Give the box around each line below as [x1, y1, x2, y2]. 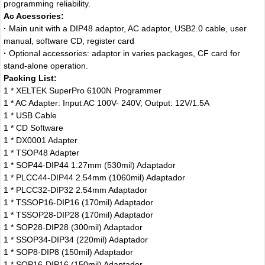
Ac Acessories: [3, 11, 66, 21]
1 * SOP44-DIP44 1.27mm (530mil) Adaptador [3, 160, 176, 170]
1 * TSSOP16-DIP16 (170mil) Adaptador [3, 198, 153, 208]
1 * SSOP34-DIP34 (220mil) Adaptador [3, 235, 148, 245]
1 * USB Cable [3, 111, 57, 121]
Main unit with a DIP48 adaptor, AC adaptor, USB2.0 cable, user [6, 24, 247, 34]
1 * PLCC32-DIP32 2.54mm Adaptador [3, 185, 147, 195]
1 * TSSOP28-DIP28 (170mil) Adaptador [3, 210, 153, 220]
